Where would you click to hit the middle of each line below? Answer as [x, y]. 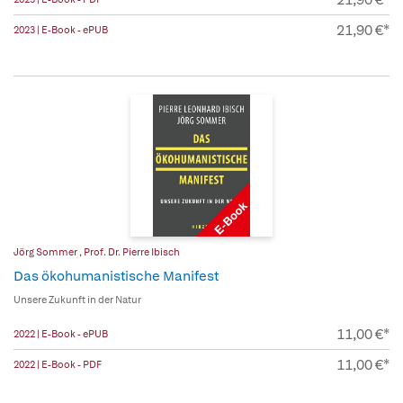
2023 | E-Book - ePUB [61, 30]
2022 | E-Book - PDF [58, 365]
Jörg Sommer [46, 252]
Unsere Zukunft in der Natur [77, 300]
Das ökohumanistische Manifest [116, 277]
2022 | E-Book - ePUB [61, 334]
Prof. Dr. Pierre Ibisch [132, 252]
